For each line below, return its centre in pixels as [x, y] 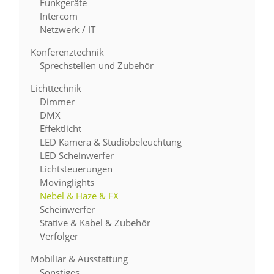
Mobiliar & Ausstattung [80, 259]
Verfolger [59, 236]
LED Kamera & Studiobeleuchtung [111, 142]
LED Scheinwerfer [77, 155]
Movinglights [67, 182]
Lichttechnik [56, 88]
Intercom [59, 16]
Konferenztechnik [68, 52]
